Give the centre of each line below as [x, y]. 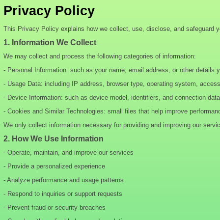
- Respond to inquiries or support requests [63, 194]
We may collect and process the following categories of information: [100, 56]
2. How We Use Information [54, 139]
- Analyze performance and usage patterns [64, 180]
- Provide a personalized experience [54, 166]
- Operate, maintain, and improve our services [69, 152]
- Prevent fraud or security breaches [55, 207]
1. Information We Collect [50, 42]
